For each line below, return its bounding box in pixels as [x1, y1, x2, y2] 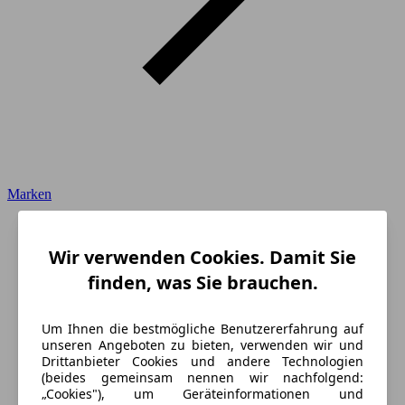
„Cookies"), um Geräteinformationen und [42, 385, 363, 403]
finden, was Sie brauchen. [87, 270, 318, 296]
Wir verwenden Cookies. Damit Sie [49, 245, 356, 270]
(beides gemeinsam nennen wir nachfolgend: [42, 369, 363, 387]
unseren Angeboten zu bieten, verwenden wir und [42, 336, 363, 354]
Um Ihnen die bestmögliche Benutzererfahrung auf [42, 320, 363, 338]
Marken [7, 186, 52, 202]
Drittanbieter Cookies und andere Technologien [42, 353, 363, 371]
